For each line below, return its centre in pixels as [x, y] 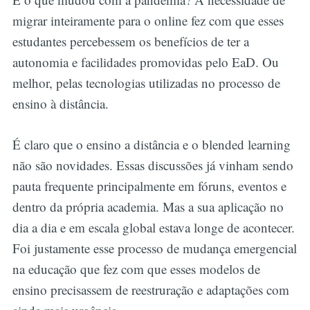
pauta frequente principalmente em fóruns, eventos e [149, 185]
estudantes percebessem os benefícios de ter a [130, 42]
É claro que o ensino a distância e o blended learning [151, 144]
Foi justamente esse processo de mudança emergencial [154, 248]
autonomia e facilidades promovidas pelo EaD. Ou [145, 62]
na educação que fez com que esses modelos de [136, 268]
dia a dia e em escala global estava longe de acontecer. [153, 227]
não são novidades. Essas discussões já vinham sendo [153, 165]
